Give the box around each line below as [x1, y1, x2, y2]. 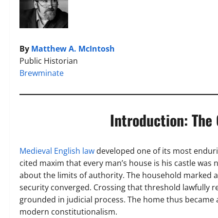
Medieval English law [19, 145, 94, 156]
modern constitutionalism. [19, 206, 117, 217]
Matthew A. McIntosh [31, 43, 115, 54]
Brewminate [19, 68, 64, 78]
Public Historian [19, 55, 78, 66]
